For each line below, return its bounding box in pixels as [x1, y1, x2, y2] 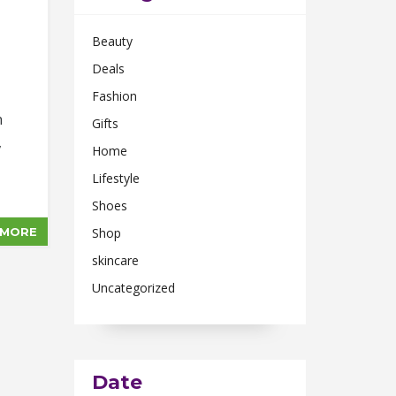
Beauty [91, 33, 133, 49]
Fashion [91, 88, 137, 104]
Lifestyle [91, 170, 140, 187]
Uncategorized [91, 279, 175, 296]
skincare [91, 252, 139, 269]
